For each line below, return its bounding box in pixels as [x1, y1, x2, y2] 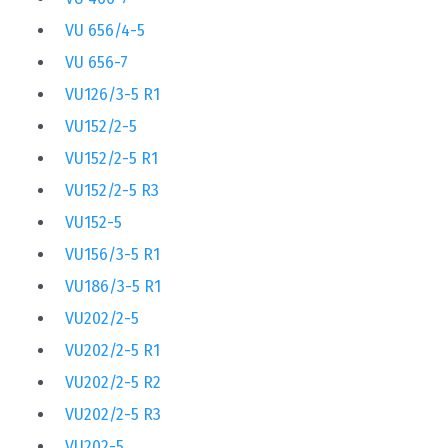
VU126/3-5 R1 [65, 84, 160, 104]
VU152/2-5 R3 [65, 180, 159, 200]
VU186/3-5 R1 [65, 276, 161, 296]
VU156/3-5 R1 [65, 244, 160, 264]
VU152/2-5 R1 [65, 148, 158, 168]
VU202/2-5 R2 [65, 372, 161, 392]
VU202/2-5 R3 [65, 404, 161, 424]
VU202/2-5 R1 [65, 340, 160, 360]
